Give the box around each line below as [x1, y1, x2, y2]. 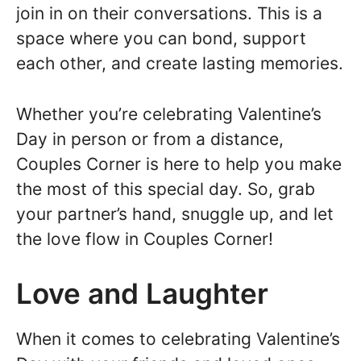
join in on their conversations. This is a [16, 3, 322, 24]
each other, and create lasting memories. [16, 53, 343, 74]
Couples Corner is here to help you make [16, 153, 342, 174]
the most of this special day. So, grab [16, 178, 315, 199]
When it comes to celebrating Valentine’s [16, 329, 340, 350]
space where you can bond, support [16, 28, 306, 49]
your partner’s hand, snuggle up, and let [16, 203, 334, 224]
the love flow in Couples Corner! [16, 228, 273, 249]
